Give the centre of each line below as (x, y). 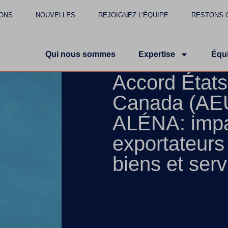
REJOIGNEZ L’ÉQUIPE (134, 15)
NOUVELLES (56, 15)
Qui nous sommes (80, 54)
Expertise (157, 54)
